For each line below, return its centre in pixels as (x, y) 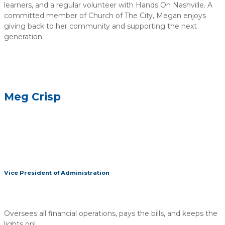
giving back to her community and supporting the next (100, 26)
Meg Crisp (32, 96)
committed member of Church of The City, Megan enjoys (105, 16)
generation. (24, 37)
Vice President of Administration (57, 173)
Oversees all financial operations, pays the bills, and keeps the (111, 213)
